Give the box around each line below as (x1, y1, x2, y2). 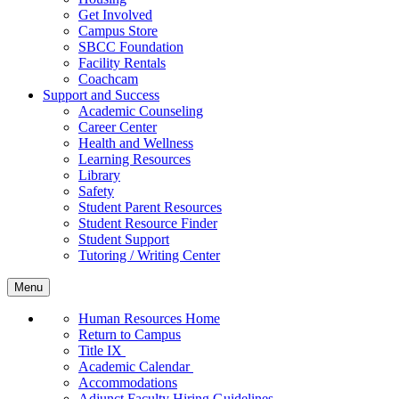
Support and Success (43, 86, 159, 102)
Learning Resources (78, 151, 191, 167)
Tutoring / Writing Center (78, 247, 220, 263)
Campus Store (78, 22, 158, 38)
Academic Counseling (78, 102, 203, 118)
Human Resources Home (78, 310, 220, 326)
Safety (78, 183, 114, 199)
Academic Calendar (78, 358, 193, 374)
